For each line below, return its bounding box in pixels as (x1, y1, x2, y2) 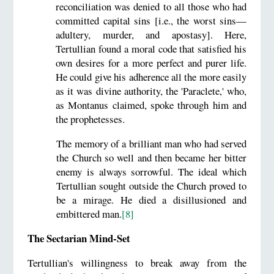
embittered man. (56, 207, 122, 221)
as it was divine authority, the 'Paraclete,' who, (55, 84, 247, 98)
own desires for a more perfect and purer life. (55, 56, 247, 70)
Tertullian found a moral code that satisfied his (55, 42, 247, 56)
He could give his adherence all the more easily (55, 70, 247, 84)
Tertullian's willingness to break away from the (27, 255, 247, 270)
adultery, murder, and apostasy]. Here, (55, 28, 247, 42)
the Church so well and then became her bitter (56, 150, 247, 165)
